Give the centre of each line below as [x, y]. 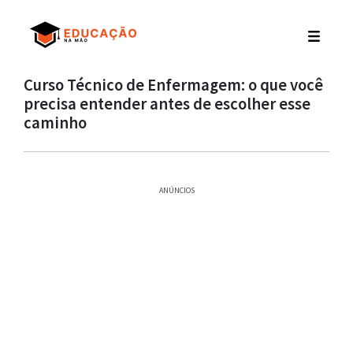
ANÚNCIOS [176, 190]
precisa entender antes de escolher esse [167, 104]
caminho [55, 123]
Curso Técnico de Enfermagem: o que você [173, 85]
